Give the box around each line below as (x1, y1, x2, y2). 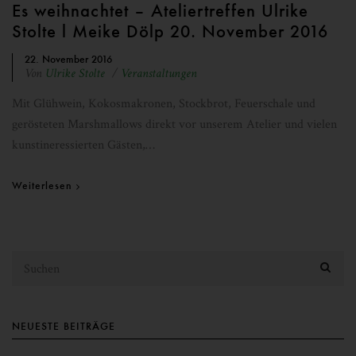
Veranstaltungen (121, 65, 197, 82)
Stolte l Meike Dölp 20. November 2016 (12, 21, 328, 41)
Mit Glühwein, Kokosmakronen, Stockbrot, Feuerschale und (12, 95, 315, 112)
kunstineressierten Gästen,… (12, 137, 155, 153)
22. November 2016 (25, 53, 112, 65)
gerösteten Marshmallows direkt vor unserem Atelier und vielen (12, 116, 337, 133)
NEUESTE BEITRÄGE (12, 320, 115, 332)
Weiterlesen (12, 180, 72, 192)
